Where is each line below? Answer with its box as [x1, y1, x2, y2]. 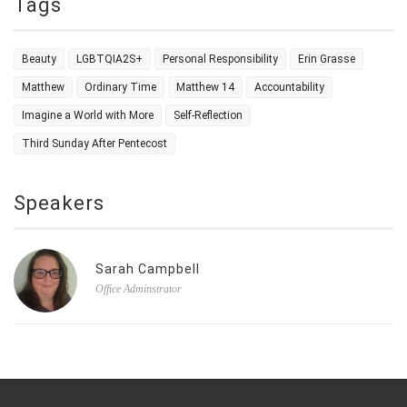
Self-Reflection [174, 109, 243, 123]
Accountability [254, 81, 324, 94]
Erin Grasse [298, 53, 355, 66]
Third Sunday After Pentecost [22, 137, 167, 151]
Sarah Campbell [95, 262, 200, 277]
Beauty [22, 53, 56, 66]
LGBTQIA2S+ [76, 53, 143, 66]
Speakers [14, 192, 104, 215]
